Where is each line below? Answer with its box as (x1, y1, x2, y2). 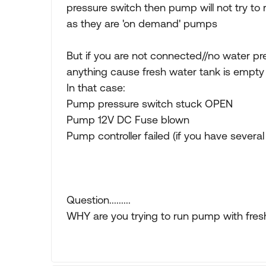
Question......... (66, 194, 131, 206)
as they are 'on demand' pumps (66, 17, 217, 30)
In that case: (66, 81, 125, 94)
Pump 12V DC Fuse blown (66, 113, 189, 126)
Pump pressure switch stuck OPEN (66, 97, 233, 110)
